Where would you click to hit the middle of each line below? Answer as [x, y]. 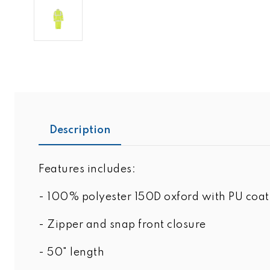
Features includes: [87, 169]
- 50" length [71, 252]
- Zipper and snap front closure [122, 224]
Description [80, 130]
